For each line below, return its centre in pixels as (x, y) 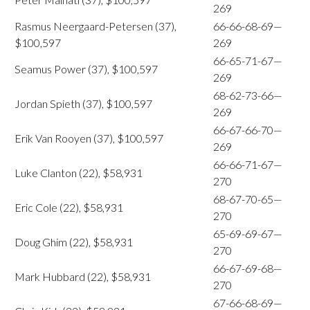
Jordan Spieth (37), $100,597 (83, 103)
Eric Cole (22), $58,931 (69, 207)
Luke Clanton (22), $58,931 (79, 173)
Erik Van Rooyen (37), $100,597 (89, 138)
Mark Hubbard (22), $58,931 (83, 276)
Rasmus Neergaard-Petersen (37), (95, 26)
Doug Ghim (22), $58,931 (74, 242)
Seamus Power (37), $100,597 (86, 69)
